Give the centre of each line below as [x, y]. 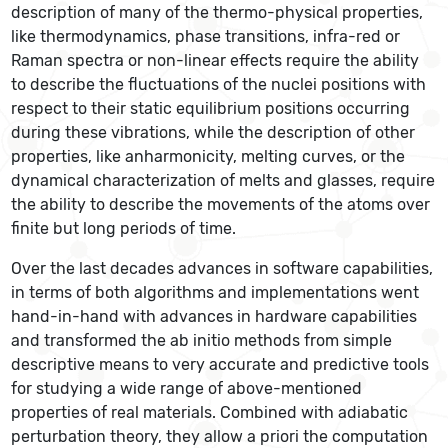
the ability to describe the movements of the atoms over [221, 205]
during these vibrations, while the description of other [213, 133]
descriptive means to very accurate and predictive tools [220, 365]
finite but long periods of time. [126, 229]
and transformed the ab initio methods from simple [202, 341]
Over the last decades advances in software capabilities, [222, 269]
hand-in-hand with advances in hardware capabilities [214, 317]
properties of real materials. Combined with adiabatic [210, 413]
